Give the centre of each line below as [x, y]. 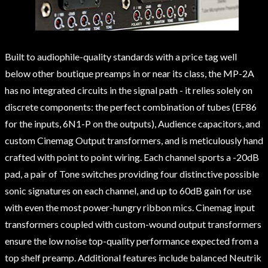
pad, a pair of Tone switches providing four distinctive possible [132, 173]
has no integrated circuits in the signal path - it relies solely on [129, 90]
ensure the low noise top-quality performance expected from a [132, 240]
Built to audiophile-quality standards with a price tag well [121, 56]
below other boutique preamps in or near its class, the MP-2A [130, 73]
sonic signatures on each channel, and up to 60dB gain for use [128, 190]
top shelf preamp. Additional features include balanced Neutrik [133, 257]
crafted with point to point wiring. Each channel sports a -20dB [132, 157]
